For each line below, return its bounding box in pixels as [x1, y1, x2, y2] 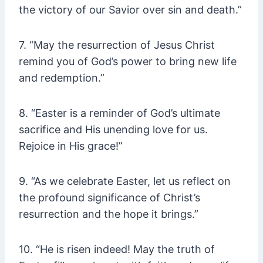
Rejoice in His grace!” [19, 140, 123, 153]
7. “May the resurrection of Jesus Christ [19, 39, 215, 52]
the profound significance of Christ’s [19, 191, 200, 204]
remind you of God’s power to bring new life [19, 55, 237, 68]
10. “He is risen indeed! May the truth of [19, 243, 215, 256]
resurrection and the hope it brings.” [19, 208, 198, 221]
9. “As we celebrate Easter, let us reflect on [19, 175, 231, 188]
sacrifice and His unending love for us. [19, 123, 208, 136]
